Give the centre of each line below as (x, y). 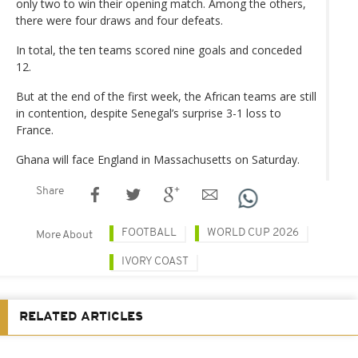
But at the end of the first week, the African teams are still (166, 96)
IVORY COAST (155, 261)
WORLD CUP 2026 (253, 233)
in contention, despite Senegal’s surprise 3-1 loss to (149, 113)
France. (35, 129)
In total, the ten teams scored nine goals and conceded (159, 50)
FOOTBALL (149, 233)
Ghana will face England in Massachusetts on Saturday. (158, 159)
